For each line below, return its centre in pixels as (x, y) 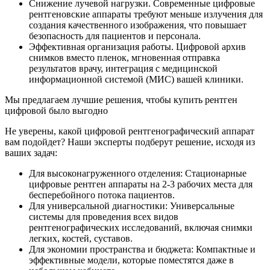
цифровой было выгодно (56, 110)
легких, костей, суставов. (81, 238)
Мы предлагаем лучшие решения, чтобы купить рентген (121, 99)
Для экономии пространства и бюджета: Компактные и (142, 249)
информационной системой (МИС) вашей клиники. (136, 79)
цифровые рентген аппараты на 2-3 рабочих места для (141, 184)
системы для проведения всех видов (104, 216)
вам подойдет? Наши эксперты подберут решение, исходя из (130, 142)
